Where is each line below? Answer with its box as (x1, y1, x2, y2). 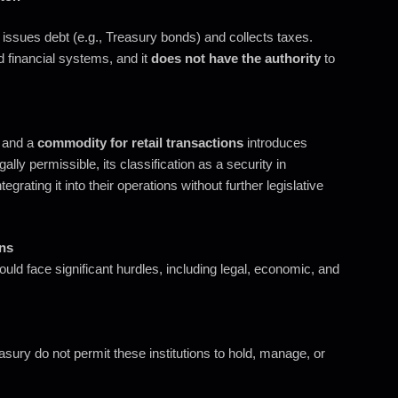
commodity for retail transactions (37, 134, 243, 150)
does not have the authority (151, 51, 321, 66)
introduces (243, 134, 307, 150)
